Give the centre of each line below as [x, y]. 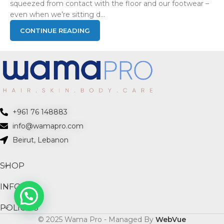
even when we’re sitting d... [57, 14]
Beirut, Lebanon [40, 140]
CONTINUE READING [55, 30]
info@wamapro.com [48, 126]
